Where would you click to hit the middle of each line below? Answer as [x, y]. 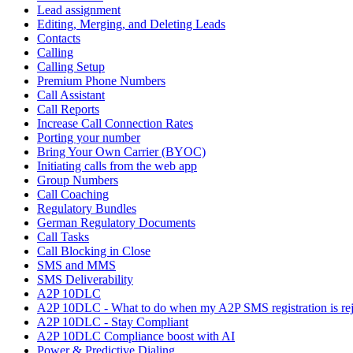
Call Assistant [71, 95]
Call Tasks [63, 236]
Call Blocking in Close [94, 251]
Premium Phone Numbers [101, 80]
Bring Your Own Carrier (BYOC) [121, 151]
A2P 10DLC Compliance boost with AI [136, 336]
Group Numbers [78, 180]
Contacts [59, 38]
